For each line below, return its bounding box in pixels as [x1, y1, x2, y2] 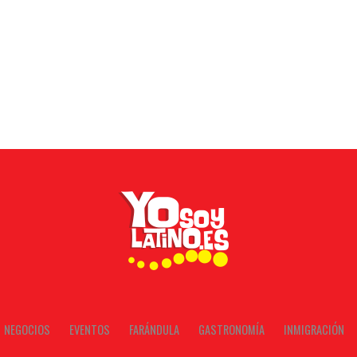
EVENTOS [69, 321, 110, 338]
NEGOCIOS [3, 321, 50, 338]
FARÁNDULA [128, 321, 179, 338]
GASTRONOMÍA [198, 321, 265, 338]
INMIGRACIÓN [283, 321, 344, 338]
